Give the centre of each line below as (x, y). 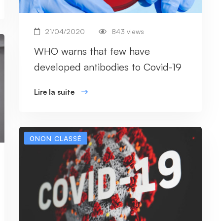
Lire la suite (54, 92)
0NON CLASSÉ (56, 138)
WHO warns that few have (92, 51)
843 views (128, 31)
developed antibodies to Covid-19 (108, 67)
